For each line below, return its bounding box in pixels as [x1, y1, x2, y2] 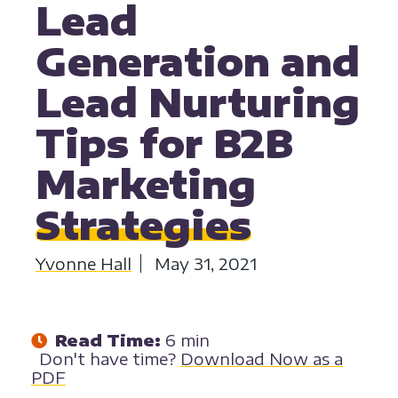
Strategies [36, 202, 251, 249]
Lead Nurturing [36, 79, 360, 126]
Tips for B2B [36, 120, 293, 167]
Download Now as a [180, 348, 343, 370]
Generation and [36, 38, 360, 85]
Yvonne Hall [36, 253, 131, 275]
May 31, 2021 [155, 253, 257, 275]
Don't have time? [39, 348, 180, 370]
